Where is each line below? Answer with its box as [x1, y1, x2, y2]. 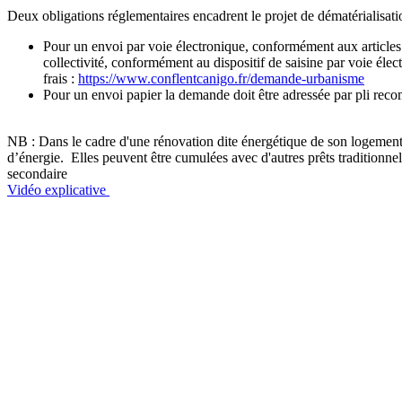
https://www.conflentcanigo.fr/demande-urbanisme [78, 70, 364, 86]
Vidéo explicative [7, 181, 109, 197]
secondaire [7, 165, 67, 181]
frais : [43, 70, 78, 86]
